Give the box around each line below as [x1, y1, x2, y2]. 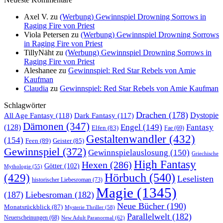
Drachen [136, 110, 166, 120]
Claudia [24, 84, 48, 93]
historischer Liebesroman [32, 176, 91, 183]
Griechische [192, 150, 219, 156]
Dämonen [23, 120, 64, 132]
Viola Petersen [24, 30, 69, 39]
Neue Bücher [117, 201, 164, 211]
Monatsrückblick [4, 203, 50, 211]
